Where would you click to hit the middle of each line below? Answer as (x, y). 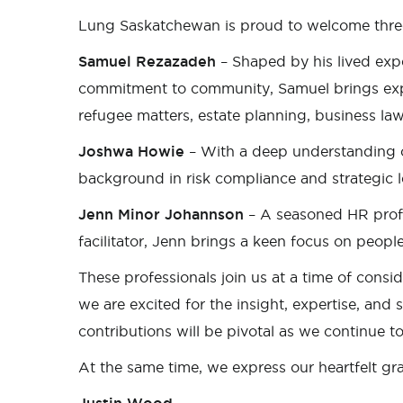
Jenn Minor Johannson (161, 214)
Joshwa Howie (131, 151)
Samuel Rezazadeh (147, 61)
